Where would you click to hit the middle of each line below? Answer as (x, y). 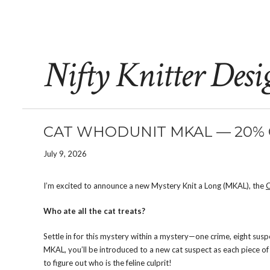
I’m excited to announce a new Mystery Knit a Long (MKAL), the (155, 186)
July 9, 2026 (65, 154)
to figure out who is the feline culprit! (108, 263)
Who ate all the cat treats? (94, 211)
